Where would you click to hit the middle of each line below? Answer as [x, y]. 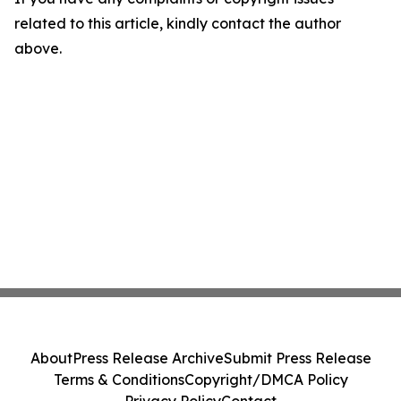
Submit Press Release [297, 358]
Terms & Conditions [119, 380]
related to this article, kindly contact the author [178, 23]
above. [38, 48]
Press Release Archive [148, 358]
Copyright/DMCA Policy [266, 380]
